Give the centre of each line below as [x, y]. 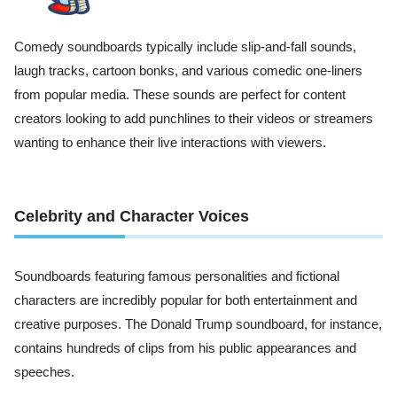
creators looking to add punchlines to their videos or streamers [194, 118]
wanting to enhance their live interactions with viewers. [170, 142]
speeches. [44, 373]
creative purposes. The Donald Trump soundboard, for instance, [198, 325]
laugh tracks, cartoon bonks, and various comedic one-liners [188, 70]
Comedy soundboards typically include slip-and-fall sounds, [185, 47]
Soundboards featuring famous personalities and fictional [177, 277]
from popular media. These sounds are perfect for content [180, 94]
